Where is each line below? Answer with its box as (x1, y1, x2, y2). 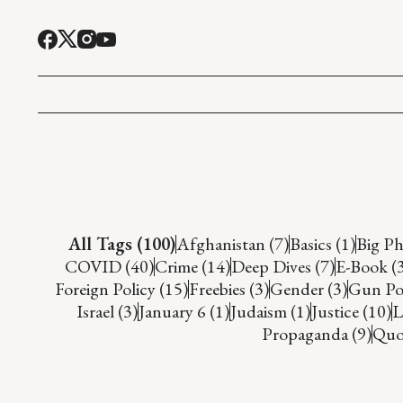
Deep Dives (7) (230, 254, 335, 278)
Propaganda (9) (261, 321, 372, 345)
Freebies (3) (188, 276, 269, 300)
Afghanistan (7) (175, 231, 289, 255)
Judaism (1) (229, 299, 310, 323)
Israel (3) (76, 299, 138, 323)
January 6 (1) (138, 299, 229, 323)
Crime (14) (154, 254, 230, 278)
